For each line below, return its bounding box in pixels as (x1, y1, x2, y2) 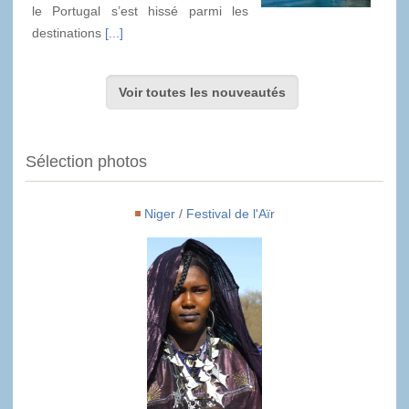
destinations (32, 25, 105, 40)
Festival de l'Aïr (185, 205, 275, 221)
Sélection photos (26, 152, 147, 171)
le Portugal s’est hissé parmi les (32, 3, 248, 18)
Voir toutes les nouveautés (118, 84, 286, 100)
